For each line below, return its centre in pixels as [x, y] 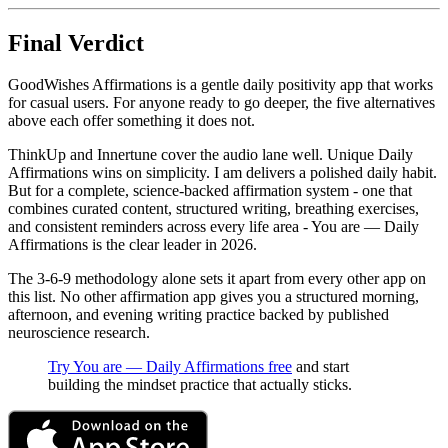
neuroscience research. [79, 333]
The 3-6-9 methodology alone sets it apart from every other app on [217, 279]
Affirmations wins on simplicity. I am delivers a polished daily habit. [222, 173]
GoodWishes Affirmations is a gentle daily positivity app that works [220, 85]
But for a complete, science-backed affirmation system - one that [210, 191]
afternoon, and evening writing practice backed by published [198, 315]
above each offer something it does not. [131, 121]
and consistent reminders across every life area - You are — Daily [213, 227]
